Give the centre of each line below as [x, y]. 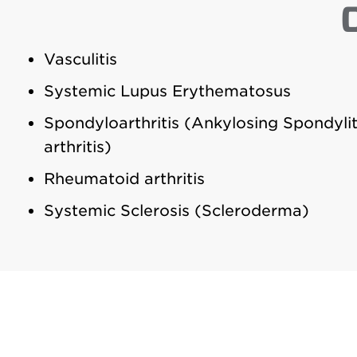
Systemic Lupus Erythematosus [167, 91]
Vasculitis [80, 59]
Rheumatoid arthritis [124, 179]
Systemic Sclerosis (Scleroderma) [177, 211]
